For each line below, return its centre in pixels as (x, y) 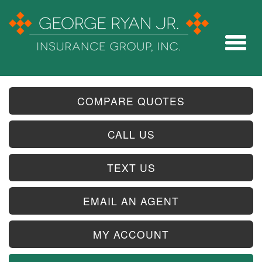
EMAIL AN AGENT (131, 201)
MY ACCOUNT (131, 234)
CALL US (131, 134)
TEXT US (131, 168)
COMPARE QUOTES (131, 101)
